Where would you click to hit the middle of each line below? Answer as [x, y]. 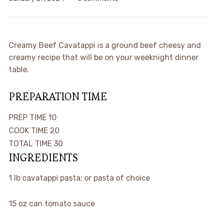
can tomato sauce [62, 204]
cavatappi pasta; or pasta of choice [86, 178]
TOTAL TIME [31, 144]
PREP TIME [28, 117]
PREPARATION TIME [58, 96]
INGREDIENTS [43, 157]
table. [19, 70]
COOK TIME [29, 131]
